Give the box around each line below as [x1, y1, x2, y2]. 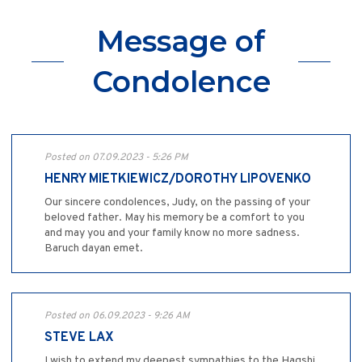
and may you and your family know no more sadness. [44, 226, 300, 241]
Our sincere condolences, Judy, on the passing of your [44, 196, 310, 210]
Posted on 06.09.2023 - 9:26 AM [44, 309, 190, 323]
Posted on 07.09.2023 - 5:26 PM [44, 151, 188, 165]
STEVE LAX [44, 330, 114, 347]
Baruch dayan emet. [44, 242, 143, 256]
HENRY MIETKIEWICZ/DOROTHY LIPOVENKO [44, 171, 311, 188]
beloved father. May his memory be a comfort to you [44, 211, 305, 225]
